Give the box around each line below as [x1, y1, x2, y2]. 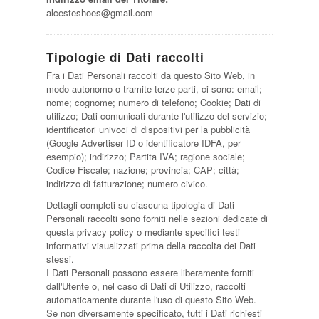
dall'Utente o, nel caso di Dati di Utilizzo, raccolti [46, 279, 246, 293]
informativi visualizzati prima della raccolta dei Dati [46, 239, 256, 252]
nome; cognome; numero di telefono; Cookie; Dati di [46, 95, 261, 109]
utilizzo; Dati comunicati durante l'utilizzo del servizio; [46, 109, 267, 122]
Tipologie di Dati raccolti [46, 48, 204, 66]
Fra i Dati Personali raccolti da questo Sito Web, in [46, 68, 255, 82]
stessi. [46, 252, 74, 266]
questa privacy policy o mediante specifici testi [46, 225, 240, 239]
